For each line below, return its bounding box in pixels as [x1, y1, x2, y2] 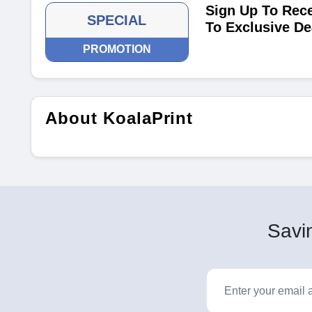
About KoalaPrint [45, 109, 194, 127]
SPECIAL [87, 13, 147, 28]
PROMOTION [82, 43, 151, 55]
